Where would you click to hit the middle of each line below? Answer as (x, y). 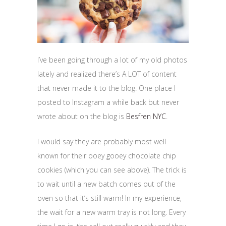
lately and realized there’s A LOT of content (107, 74)
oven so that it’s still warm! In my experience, (109, 198)
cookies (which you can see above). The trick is (112, 170)
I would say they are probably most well (102, 142)
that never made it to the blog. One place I (106, 88)
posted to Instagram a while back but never (108, 102)
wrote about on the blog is (82, 117)
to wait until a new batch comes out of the (106, 184)
